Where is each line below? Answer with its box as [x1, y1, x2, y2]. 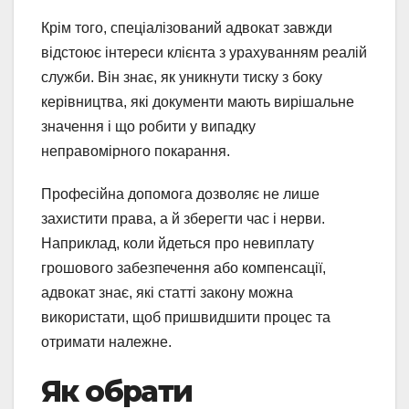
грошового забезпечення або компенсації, [41, 259, 326, 276]
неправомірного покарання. [41, 142, 230, 159]
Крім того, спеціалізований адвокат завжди [41, 19, 332, 36]
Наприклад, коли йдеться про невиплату [41, 235, 314, 251]
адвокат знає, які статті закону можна [41, 284, 293, 300]
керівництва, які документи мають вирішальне [41, 93, 354, 110]
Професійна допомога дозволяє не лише [41, 185, 320, 202]
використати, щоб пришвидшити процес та [41, 309, 330, 325]
